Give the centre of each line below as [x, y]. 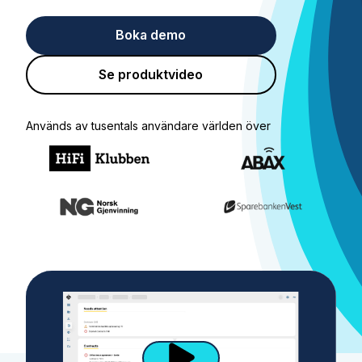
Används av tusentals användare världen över [148, 126]
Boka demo [151, 36]
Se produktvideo [151, 74]
